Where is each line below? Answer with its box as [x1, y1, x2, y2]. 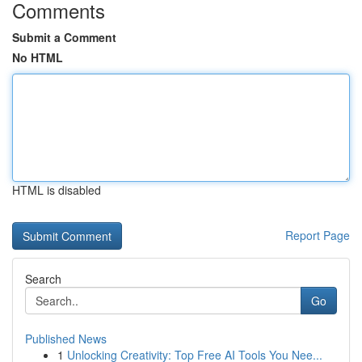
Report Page [285, 227, 350, 243]
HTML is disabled [12, 182, 101, 198]
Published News [25, 330, 107, 347]
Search [25, 271, 61, 287]
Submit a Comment [12, 29, 116, 45]
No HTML [12, 49, 63, 65]
